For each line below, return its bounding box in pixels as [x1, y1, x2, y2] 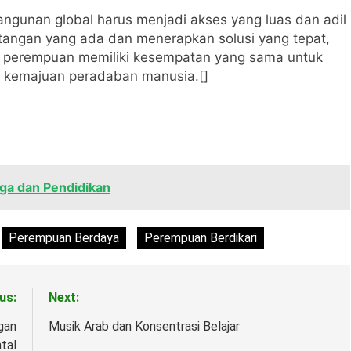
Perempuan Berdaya [9, 230, 119, 245]
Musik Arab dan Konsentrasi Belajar [48, 318, 240, 334]
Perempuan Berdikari [144, 230, 257, 245]
